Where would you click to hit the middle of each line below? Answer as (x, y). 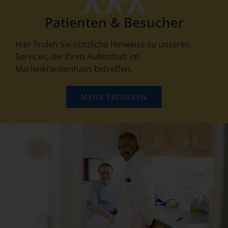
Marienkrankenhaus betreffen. (74, 69)
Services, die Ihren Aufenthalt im (77, 57)
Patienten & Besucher (114, 23)
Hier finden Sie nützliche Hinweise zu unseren (103, 45)
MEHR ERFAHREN (114, 97)
